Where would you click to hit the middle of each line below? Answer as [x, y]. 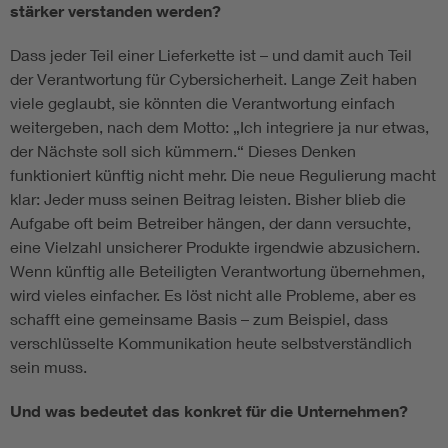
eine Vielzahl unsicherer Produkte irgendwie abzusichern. [215, 247]
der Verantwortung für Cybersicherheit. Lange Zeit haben [213, 79]
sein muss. [48, 367]
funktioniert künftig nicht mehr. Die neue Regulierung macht [223, 175]
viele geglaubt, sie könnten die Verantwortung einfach [202, 103]
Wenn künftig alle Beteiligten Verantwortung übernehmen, [217, 271]
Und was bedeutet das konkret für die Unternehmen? [209, 411]
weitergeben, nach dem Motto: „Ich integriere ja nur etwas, [219, 127]
